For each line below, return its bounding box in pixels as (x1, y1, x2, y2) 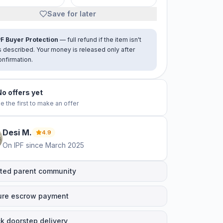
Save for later (47, 9, 96, 18)
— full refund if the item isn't (58, 36, 141, 43)
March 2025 (45, 141, 84, 149)
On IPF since (2, 141, 43, 149)
